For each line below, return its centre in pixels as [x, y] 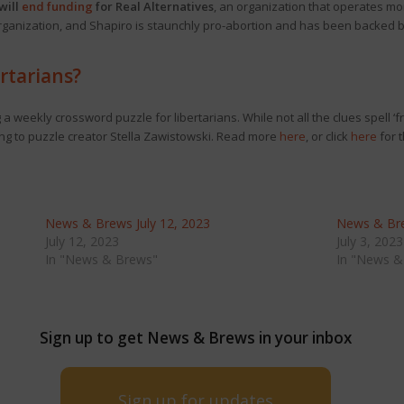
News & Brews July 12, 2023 [127, 223]
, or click [328, 136]
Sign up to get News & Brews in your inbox [195, 338]
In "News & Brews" [101, 259]
